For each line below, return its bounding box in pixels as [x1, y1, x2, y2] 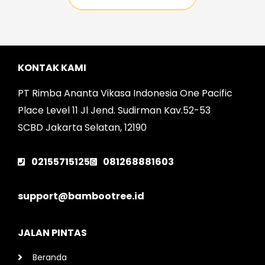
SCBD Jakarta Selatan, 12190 [18, 121, 147, 135]
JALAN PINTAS [18, 226, 87, 240]
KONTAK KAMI [18, 61, 86, 75]
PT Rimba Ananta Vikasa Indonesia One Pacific [18, 86, 232, 101]
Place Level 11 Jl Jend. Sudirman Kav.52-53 [18, 104, 211, 118]
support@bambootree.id [18, 189, 144, 203]
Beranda [33, 251, 67, 264]
